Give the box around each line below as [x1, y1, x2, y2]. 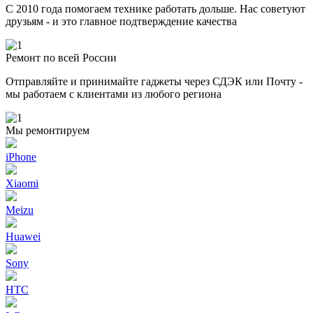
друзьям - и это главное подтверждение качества [6, 15, 237, 27]
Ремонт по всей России [6, 51, 117, 64]
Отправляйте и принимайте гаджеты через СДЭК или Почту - [6, 75, 303, 87]
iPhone [6, 150, 36, 163]
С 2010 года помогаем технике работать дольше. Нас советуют [6, 2, 305, 15]
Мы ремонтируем [6, 124, 89, 136]
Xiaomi [6, 177, 38, 189]
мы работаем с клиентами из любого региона [6, 87, 221, 100]
